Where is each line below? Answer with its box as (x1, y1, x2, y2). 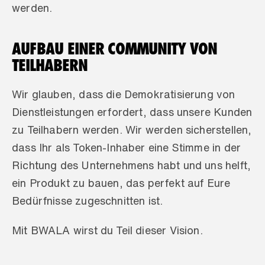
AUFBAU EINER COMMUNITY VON (12, 39, 217, 58)
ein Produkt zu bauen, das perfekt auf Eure (12, 177, 231, 188)
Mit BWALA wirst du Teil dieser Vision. (12, 225, 203, 235)
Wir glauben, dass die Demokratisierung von (12, 89, 235, 99)
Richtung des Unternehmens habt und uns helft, (12, 160, 251, 170)
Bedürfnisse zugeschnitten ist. (12, 195, 166, 206)
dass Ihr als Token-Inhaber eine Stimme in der (12, 142, 241, 153)
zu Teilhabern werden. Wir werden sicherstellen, (12, 124, 252, 135)
